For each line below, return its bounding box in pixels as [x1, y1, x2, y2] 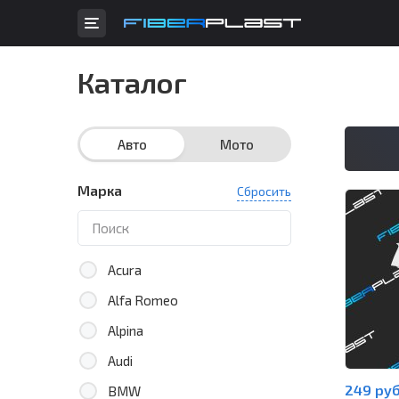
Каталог [77, 65, 187, 99]
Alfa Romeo [108, 292, 178, 308]
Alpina [108, 322, 143, 338]
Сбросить [237, 183, 291, 199]
